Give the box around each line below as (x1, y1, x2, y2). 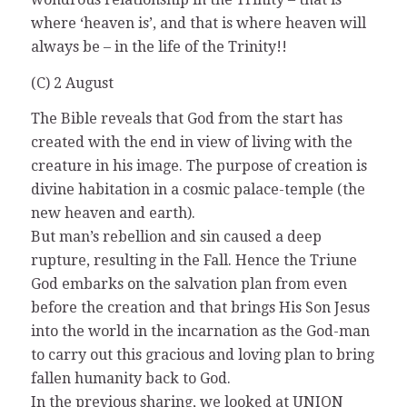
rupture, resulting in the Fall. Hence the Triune (30, 252, 357, 270)
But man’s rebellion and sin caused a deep (30, 228, 322, 246)
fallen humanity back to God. (30, 370, 231, 388)
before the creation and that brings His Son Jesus (30, 299, 370, 317)
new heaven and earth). (30, 204, 195, 223)
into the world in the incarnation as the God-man (30, 323, 370, 341)
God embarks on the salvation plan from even (30, 275, 347, 293)
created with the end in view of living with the (30, 134, 352, 152)
